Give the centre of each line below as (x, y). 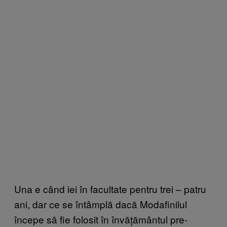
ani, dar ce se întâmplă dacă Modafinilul (101, 204)
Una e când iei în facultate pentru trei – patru (110, 188)
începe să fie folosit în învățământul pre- (101, 219)
